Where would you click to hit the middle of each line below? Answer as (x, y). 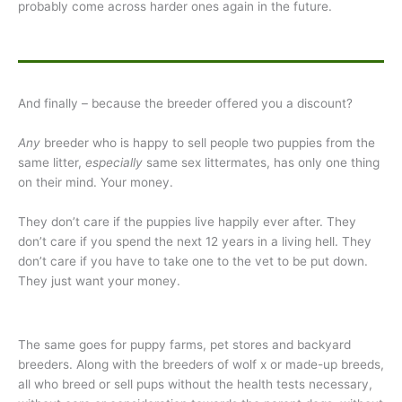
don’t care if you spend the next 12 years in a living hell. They (195, 241)
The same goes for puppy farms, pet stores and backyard (184, 344)
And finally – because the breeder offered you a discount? (185, 103)
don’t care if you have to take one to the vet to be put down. (193, 261)
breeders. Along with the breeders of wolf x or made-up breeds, (201, 364)
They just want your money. (99, 280)
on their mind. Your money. (96, 182)
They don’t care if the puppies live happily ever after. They (187, 221)
